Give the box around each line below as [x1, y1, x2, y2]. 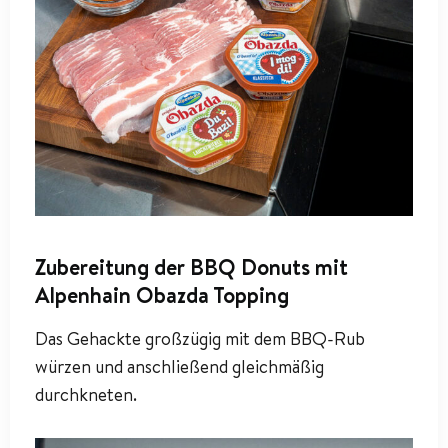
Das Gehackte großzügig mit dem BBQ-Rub [35, 326, 365, 352]
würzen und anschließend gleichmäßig [35, 354, 324, 380]
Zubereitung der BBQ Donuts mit [35, 252, 348, 283]
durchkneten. [35, 382, 137, 408]
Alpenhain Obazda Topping [35, 280, 289, 311]
